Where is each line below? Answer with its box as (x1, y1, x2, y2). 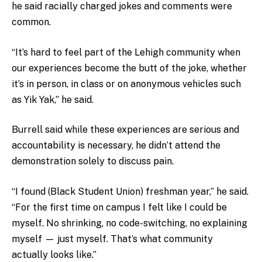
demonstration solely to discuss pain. (12, 156, 176, 167)
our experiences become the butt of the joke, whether (12, 62, 247, 74)
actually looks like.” (12, 249, 99, 260)
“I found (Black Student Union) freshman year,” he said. (12, 185, 249, 197)
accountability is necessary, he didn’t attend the (12, 140, 220, 151)
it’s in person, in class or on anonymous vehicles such (12, 78, 241, 89)
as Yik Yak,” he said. (12, 94, 96, 105)
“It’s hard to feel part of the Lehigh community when (12, 46, 240, 58)
